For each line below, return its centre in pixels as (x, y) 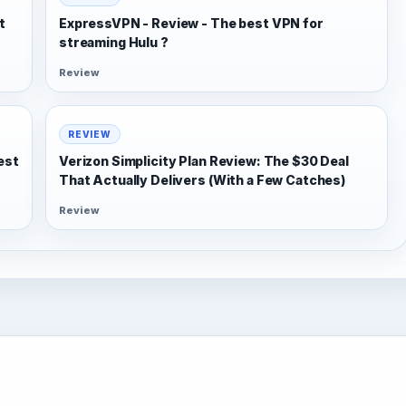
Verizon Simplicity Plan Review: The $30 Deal (204, 160)
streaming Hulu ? (114, 42)
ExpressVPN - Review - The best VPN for (191, 23)
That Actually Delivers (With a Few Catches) (202, 179)
